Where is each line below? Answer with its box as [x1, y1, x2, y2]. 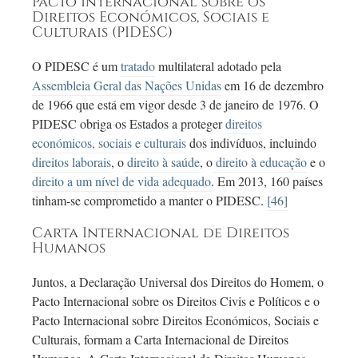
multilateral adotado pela [155, 58, 281, 75]
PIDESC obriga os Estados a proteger [32, 115, 225, 133]
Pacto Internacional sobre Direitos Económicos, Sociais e [32, 312, 319, 329]
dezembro [271, 77, 324, 94]
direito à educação [213, 153, 307, 171]
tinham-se [32, 192, 81, 209]
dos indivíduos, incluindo [186, 134, 316, 152]
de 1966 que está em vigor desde [32, 96, 200, 113]
